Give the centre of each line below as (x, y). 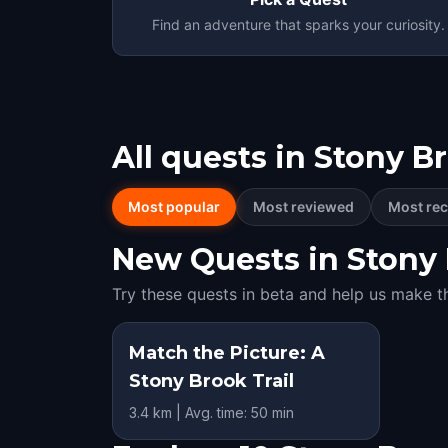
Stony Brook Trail (211, 381)
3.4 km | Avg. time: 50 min (211, 412)
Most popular (174, 206)
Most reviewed (303, 206)
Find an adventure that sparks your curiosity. (299, 24)
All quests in (209, 157)
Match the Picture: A (227, 353)
